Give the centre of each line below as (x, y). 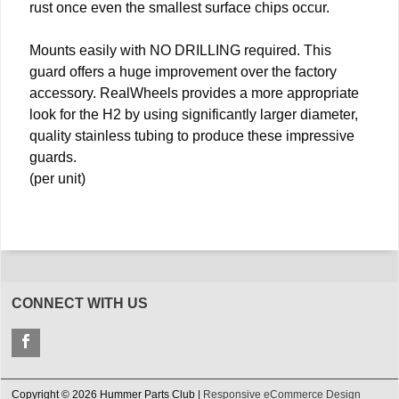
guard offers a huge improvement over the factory (183, 71)
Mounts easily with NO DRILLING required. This (180, 50)
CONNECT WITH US (80, 303)
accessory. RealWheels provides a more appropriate (194, 93)
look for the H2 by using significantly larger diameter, (194, 114)
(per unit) (57, 178)
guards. (53, 157)
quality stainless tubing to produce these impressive (192, 135)
